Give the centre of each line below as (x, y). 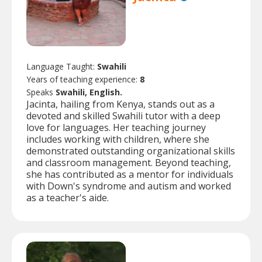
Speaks (41, 92)
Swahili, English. (89, 92)
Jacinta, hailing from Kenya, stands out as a (120, 104)
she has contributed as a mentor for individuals (130, 175)
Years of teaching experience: (83, 80)
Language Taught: (62, 67)
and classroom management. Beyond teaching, (129, 163)
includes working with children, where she (118, 139)
